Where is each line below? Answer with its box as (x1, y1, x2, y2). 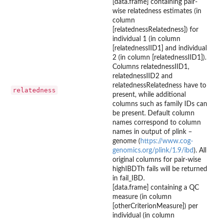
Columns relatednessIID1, (112, 63, 189, 70)
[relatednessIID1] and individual (112, 44, 207, 52)
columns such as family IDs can (112, 100, 207, 108)
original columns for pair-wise (112, 156, 201, 163)
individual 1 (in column (112, 35, 180, 43)
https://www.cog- (140, 137, 193, 145)
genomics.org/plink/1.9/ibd (112, 147, 194, 154)
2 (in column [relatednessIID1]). (112, 54, 206, 61)
